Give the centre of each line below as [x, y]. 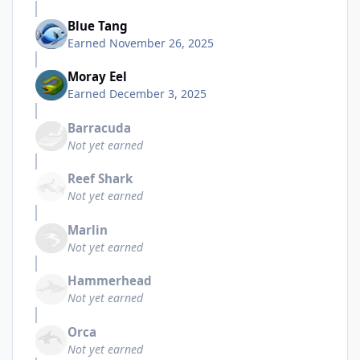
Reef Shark [100, 179]
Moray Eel [97, 77]
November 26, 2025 [162, 43]
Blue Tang [98, 26]
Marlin [88, 229]
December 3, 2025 [158, 94]
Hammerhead [110, 281]
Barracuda [99, 127]
